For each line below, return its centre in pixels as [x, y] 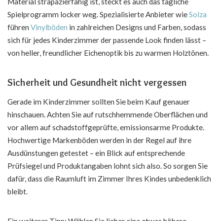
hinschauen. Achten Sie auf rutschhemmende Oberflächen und [108, 115]
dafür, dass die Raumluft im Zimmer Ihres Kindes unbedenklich [109, 179]
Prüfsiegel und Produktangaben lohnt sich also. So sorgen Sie [108, 166]
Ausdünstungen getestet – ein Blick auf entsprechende [96, 153]
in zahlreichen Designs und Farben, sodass [137, 27]
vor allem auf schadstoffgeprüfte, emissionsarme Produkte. [106, 128]
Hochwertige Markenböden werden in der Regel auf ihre [99, 140]
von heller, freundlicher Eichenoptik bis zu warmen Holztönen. [108, 53]
